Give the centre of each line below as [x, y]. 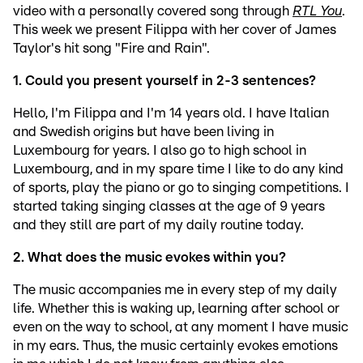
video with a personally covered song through [153, 11]
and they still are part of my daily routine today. [158, 225]
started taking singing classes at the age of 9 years [169, 207]
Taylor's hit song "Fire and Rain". [111, 49]
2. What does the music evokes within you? [149, 258]
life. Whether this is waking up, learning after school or [176, 309]
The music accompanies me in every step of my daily [175, 290]
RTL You [317, 11]
